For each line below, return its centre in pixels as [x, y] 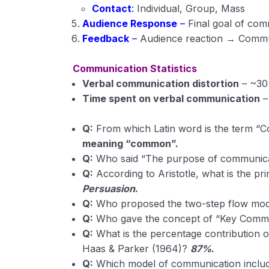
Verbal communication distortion [161, 83]
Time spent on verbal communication [171, 98]
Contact [112, 8]
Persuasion [109, 189]
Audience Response [130, 23]
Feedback [106, 38]
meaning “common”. [131, 144]
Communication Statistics [135, 68]
